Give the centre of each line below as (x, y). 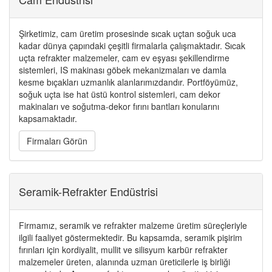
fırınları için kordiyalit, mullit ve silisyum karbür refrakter (123, 250)
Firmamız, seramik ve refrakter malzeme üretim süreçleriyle (133, 225)
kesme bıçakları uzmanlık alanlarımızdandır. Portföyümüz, (128, 82)
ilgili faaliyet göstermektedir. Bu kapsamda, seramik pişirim (131, 237)
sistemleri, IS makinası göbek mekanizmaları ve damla (123, 70)
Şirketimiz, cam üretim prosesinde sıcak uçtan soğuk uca (127, 33)
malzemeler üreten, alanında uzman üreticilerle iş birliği (124, 262)
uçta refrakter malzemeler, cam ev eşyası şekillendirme (124, 58)
